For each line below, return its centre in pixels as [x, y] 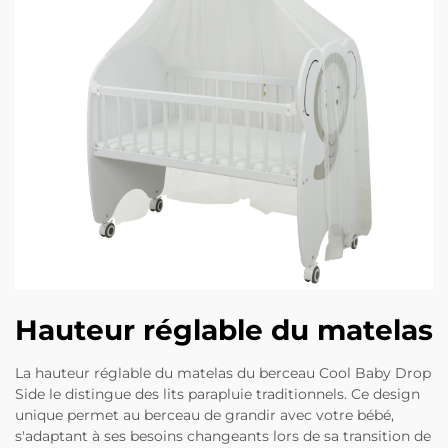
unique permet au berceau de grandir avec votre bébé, [204, 415]
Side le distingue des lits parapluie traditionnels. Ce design [217, 394]
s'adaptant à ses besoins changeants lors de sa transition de [223, 436]
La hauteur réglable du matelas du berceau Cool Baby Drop [223, 373]
